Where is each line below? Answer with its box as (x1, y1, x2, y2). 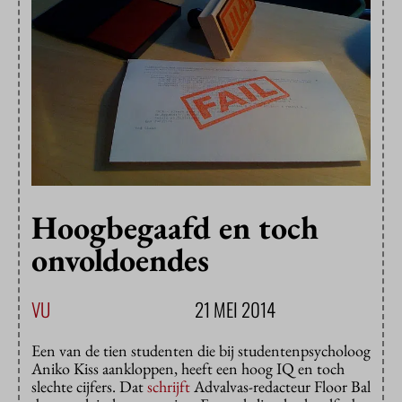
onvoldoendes (31, 239, 209, 282)
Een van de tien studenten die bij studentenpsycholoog (31, 340, 371, 362)
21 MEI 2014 (195, 295, 275, 324)
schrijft (147, 376, 190, 398)
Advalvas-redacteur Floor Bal (190, 376, 371, 398)
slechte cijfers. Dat (31, 376, 147, 398)
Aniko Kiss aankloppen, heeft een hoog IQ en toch (31, 358, 345, 380)
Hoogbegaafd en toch (31, 206, 319, 249)
